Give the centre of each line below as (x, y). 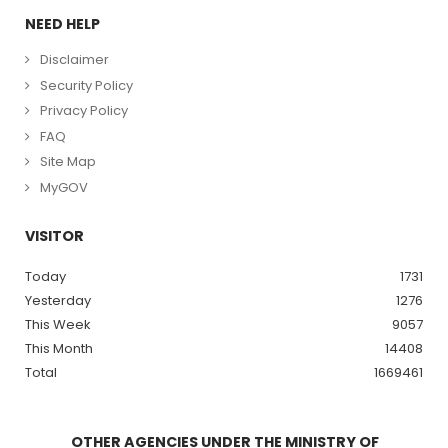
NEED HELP (62, 24)
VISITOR (54, 235)
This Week (58, 324)
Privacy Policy (84, 110)
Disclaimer (74, 59)
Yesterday (58, 300)
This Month (59, 348)
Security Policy (86, 85)
